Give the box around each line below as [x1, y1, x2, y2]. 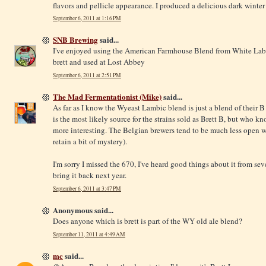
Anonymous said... [53, 204, 113, 216]
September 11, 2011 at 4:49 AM [53, 230, 125, 238]
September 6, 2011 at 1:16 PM [53, 14, 121, 23]
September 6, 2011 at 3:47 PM [53, 184, 121, 192]
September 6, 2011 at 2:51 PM [53, 71, 121, 80]
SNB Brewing [53, 34, 98, 46]
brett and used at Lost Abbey [53, 56, 145, 68]
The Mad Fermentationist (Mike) [53, 91, 161, 103]
